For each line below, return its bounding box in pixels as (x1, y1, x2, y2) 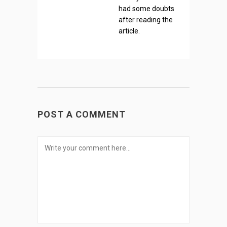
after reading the (119, 16, 173, 24)
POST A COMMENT (37, 109, 126, 120)
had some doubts (119, 5, 174, 13)
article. (119, 27, 140, 35)
